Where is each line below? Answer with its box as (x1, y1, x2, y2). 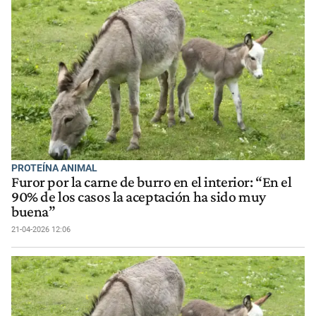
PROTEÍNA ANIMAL (11, 162, 97, 174)
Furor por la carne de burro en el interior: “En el (11, 173, 292, 190)
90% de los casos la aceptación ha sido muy (11, 188, 266, 205)
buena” (11, 202, 56, 220)
